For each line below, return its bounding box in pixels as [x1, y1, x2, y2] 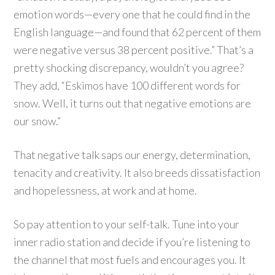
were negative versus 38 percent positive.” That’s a [14, 43, 254, 56]
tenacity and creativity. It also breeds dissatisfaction [14, 166, 261, 179]
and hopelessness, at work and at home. [14, 184, 198, 197]
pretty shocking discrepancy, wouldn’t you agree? [14, 61, 244, 74]
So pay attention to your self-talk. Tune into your [14, 217, 240, 231]
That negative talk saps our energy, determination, [14, 148, 251, 161]
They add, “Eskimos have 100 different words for [14, 79, 241, 92]
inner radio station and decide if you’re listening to [14, 235, 251, 249]
